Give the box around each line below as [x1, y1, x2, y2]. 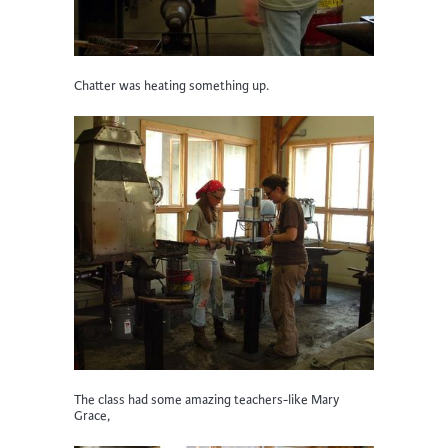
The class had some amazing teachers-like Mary [74, 392, 339, 409]
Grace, [74, 408, 110, 425]
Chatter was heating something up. [74, 78, 269, 94]
